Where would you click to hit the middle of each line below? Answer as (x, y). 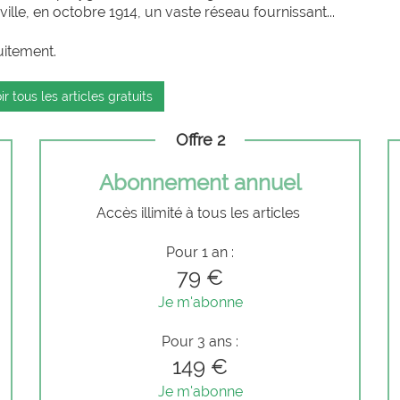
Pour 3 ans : (200, 341)
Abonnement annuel (200, 182)
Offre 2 (200, 139)
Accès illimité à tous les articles (200, 212)
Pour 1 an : (200, 252)
